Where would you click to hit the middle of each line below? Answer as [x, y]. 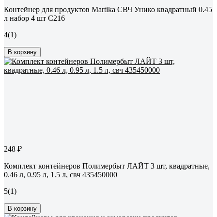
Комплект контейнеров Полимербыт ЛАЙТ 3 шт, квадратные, [107, 166]
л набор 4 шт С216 [34, 18]
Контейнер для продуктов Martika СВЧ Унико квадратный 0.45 [108, 10]
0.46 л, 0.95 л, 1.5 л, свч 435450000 [61, 175]
